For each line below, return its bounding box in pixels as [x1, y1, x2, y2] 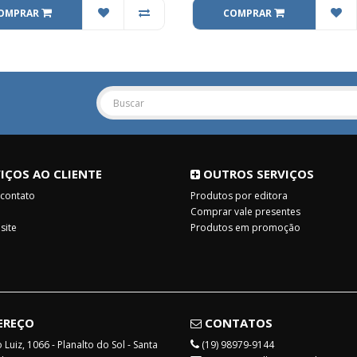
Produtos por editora [190, 189, 288, 202]
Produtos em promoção [190, 221, 300, 234]
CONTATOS [202, 315, 273, 331]
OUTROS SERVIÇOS [200, 166, 314, 182]
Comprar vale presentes [190, 205, 300, 218]
